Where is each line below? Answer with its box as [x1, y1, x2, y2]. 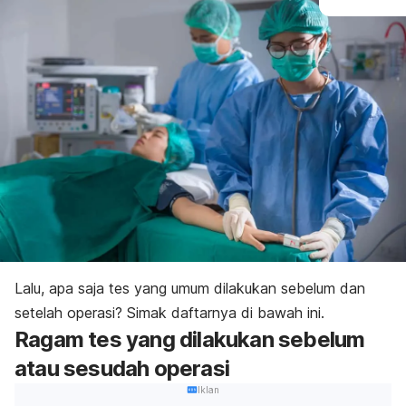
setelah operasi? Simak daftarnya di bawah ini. [14, 303, 324, 322]
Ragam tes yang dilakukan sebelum [14, 325, 365, 353]
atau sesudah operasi [14, 354, 229, 382]
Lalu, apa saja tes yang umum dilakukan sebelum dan [14, 278, 365, 297]
